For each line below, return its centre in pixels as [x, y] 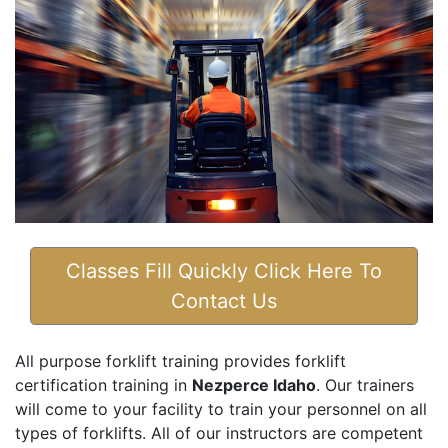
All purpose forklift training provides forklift [180, 361]
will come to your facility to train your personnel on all [221, 409]
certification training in [103, 385]
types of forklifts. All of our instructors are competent [219, 433]
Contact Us [224, 301]
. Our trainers [365, 385]
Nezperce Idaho [254, 385]
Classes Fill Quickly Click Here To [224, 271]
